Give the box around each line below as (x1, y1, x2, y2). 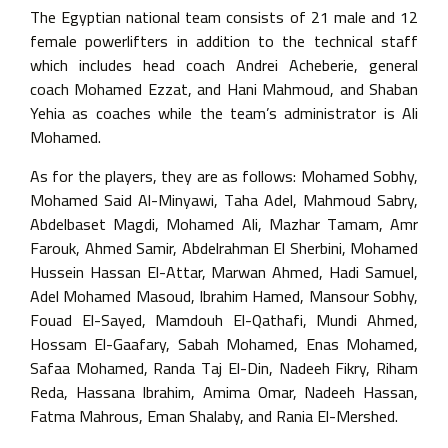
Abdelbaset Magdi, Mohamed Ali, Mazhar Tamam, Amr (30, 208, 418, 239)
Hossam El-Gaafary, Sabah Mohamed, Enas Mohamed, (30, 328, 418, 359)
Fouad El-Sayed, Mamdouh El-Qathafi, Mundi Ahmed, (30, 304, 418, 335)
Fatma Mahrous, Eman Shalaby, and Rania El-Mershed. (30, 400, 398, 431)
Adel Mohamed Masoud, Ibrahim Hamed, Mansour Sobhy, (30, 280, 418, 311)
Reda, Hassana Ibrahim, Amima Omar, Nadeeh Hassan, (30, 376, 418, 407)
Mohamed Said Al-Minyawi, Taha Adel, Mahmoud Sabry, (30, 184, 418, 215)
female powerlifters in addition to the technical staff (30, 26, 418, 57)
